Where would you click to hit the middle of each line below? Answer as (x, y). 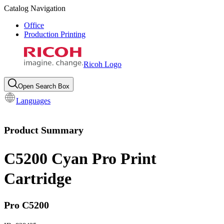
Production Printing (55, 34)
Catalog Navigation (35, 8)
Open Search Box (44, 86)
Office (34, 25)
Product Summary (44, 130)
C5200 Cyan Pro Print (80, 159)
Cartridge (38, 179)
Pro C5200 (26, 205)
